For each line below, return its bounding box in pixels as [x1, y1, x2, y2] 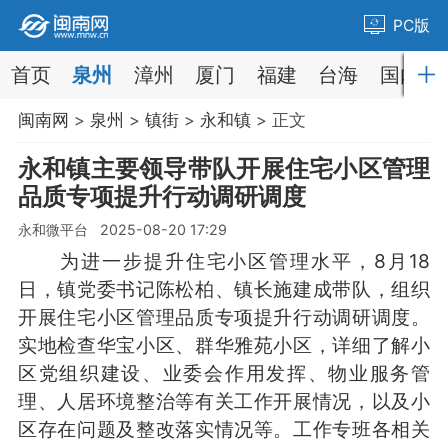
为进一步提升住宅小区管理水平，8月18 [17, 248, 431, 273]
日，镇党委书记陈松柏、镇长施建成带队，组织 [17, 276, 431, 301]
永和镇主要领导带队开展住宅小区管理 [17, 153, 431, 183]
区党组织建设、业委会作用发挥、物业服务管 [17, 360, 431, 385]
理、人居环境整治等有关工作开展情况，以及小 [17, 388, 431, 413]
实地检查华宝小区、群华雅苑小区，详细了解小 [17, 332, 431, 357]
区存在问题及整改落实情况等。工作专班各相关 [17, 416, 431, 441]
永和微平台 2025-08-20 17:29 [17, 220, 227, 238]
